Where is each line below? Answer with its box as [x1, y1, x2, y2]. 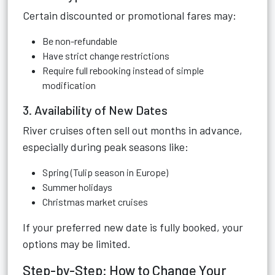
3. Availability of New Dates [23, 103, 168, 117]
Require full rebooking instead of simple [42, 64, 204, 76]
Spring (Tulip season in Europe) [42, 166, 168, 178]
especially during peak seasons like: [23, 140, 188, 153]
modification [42, 79, 96, 91]
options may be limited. [23, 237, 131, 250]
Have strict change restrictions [42, 50, 169, 61]
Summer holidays [42, 181, 112, 193]
